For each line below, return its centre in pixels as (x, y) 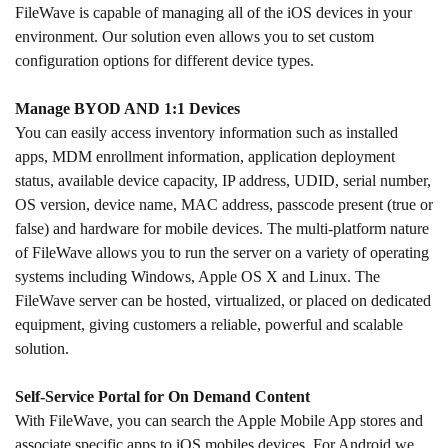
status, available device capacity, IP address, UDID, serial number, (223, 180)
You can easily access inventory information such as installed (206, 132)
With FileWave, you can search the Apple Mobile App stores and (219, 420)
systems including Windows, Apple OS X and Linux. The (197, 276)
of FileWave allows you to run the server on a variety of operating (222, 252)
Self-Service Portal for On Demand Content (162, 396)
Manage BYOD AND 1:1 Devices (127, 108)
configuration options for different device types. (164, 60)
